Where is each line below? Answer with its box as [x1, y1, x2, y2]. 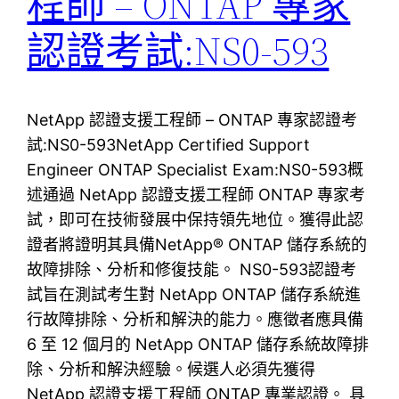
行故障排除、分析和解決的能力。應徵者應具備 [27, 309, 364, 329]
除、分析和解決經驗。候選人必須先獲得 [27, 359, 316, 379]
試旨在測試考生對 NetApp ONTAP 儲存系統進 [27, 284, 362, 304]
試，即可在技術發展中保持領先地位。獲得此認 [27, 209, 364, 229]
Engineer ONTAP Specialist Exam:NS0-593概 [27, 159, 364, 179]
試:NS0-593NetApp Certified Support [27, 134, 311, 154]
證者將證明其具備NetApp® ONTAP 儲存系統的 [27, 234, 368, 254]
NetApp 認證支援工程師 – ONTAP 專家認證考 [27, 110, 358, 129]
